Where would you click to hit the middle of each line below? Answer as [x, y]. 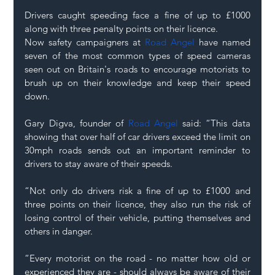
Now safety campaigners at [85, 42]
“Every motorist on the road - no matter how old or [137, 258]
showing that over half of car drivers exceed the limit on [137, 137]
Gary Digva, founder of [76, 123]
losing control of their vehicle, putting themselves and [137, 218]
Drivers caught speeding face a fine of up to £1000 [137, 15]
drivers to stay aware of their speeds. [100, 164]
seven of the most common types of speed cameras [137, 56]
